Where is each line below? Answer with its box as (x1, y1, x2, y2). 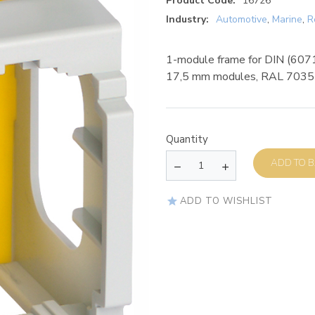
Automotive (216, 13, 267, 27)
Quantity (166, 132, 208, 147)
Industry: (166, 13, 209, 27)
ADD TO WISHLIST (180, 194, 273, 207)
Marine (272, 13, 302, 27)
